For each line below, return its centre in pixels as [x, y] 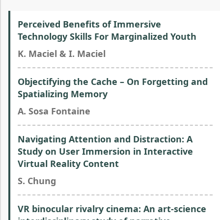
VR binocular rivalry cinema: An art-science [112, 209]
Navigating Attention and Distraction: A [105, 139]
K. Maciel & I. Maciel [62, 54]
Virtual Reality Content [68, 164]
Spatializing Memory [63, 94]
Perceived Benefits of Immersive [89, 24]
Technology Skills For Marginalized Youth [107, 36]
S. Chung [37, 181]
